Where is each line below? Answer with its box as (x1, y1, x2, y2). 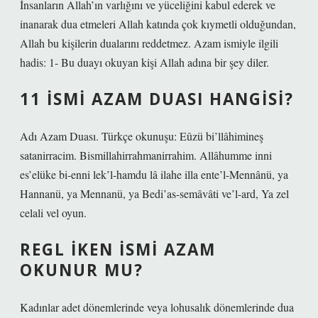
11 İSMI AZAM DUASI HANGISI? (20, 88, 294, 110)
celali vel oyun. (20, 205, 87, 220)
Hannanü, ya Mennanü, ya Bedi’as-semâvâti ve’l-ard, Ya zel (20, 186, 289, 201)
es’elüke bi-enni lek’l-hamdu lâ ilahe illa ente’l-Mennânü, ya (20, 167, 288, 182)
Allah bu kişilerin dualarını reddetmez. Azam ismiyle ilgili (20, 35, 278, 50)
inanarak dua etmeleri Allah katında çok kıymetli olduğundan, (20, 16, 296, 31)
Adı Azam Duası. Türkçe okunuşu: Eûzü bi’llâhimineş (20, 128, 263, 143)
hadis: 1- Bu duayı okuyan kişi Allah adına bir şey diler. (20, 55, 269, 70)
